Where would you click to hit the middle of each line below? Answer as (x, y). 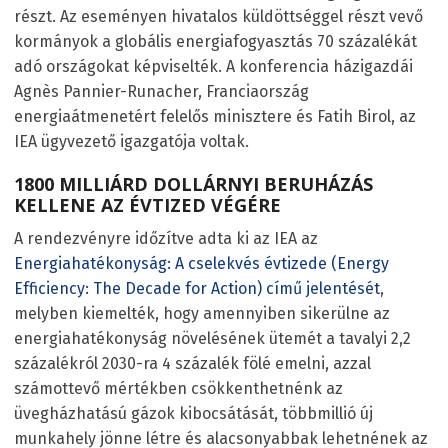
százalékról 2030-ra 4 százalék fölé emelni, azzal (192, 363)
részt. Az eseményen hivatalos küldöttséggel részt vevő (218, 16)
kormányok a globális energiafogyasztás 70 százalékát (215, 41)
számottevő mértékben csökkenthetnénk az (178, 388)
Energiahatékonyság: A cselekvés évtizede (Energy (201, 263)
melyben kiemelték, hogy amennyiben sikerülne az (202, 313)
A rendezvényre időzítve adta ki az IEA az (166, 238)
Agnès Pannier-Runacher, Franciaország (161, 91)
